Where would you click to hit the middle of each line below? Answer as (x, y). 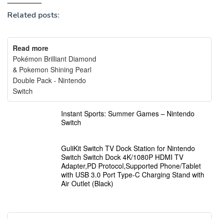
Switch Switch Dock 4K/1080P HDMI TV (122, 157)
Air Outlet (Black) (87, 183)
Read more (31, 48)
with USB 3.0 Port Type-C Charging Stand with (133, 174)
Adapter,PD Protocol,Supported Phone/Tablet (131, 165)
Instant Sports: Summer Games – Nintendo (128, 113)
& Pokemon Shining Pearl (52, 69)
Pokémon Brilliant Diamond (55, 58)
